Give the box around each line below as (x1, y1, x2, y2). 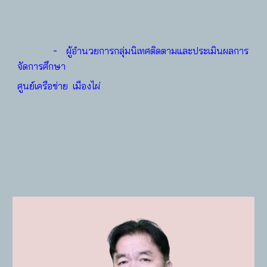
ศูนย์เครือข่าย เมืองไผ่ (17, 80, 101, 92)
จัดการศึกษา (17, 60, 66, 72)
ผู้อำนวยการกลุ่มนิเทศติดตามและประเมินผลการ (66, 45, 249, 57)
